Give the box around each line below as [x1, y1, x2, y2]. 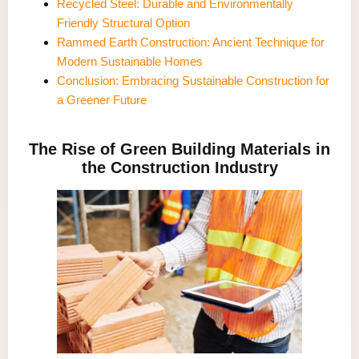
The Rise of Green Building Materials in [29, 139, 330, 158]
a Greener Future [57, 92, 147, 107]
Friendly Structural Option [57, 15, 190, 30]
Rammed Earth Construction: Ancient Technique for [57, 34, 325, 49]
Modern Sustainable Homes [57, 54, 203, 68]
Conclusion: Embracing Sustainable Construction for [57, 73, 329, 87]
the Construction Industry [81, 158, 278, 176]
